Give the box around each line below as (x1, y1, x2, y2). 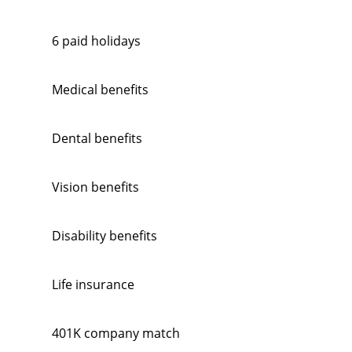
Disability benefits (51, 227, 157, 244)
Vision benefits (51, 178, 139, 196)
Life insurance (51, 276, 134, 293)
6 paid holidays (51, 32, 141, 49)
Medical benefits (51, 81, 148, 98)
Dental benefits (51, 130, 142, 147)
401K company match (51, 324, 180, 342)
